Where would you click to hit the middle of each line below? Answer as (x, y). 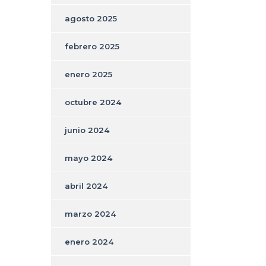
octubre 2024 (93, 102)
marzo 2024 (90, 213)
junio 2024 (87, 130)
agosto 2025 (91, 18)
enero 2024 (89, 241)
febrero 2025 (92, 46)
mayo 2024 (88, 158)
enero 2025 (88, 74)
